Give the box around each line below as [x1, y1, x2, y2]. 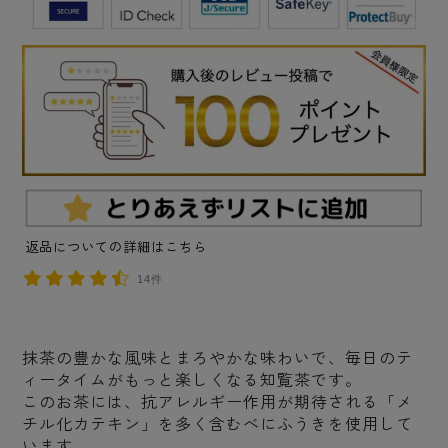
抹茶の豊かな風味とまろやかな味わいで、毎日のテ [22, 350, 414, 367]
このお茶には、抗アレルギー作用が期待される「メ [22, 394, 414, 411]
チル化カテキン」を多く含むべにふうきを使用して [22, 416, 414, 433]
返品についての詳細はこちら [25, 240, 208, 255]
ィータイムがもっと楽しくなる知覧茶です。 [22, 372, 363, 389]
